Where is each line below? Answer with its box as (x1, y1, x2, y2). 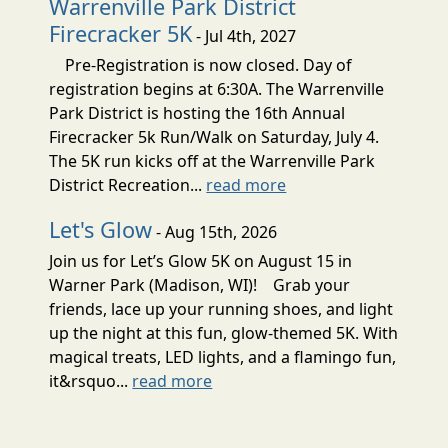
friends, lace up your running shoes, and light (49, 297, 394, 320)
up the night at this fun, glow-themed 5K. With (49, 321, 399, 344)
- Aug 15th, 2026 (152, 220, 278, 243)
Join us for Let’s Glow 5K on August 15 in (49, 249, 353, 272)
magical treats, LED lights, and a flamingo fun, (49, 345, 397, 368)
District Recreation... (49, 173, 207, 196)
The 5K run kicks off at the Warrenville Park (49, 149, 376, 172)
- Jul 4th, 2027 (192, 24, 297, 47)
